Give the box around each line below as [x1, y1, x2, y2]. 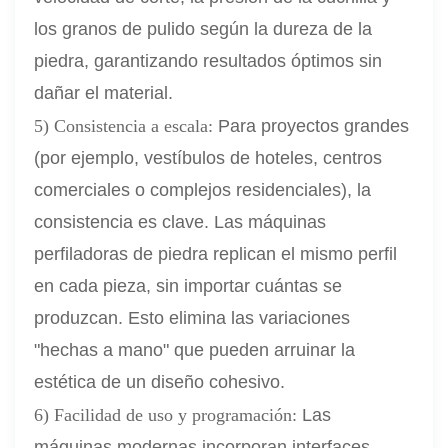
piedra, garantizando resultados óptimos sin [34, 51, 383, 72]
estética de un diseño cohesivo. [34, 372, 286, 393]
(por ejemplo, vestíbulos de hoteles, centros [34, 148, 383, 169]
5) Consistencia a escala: [34, 116, 214, 137]
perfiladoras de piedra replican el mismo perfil [34, 244, 398, 265]
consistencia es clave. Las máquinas [34, 212, 327, 233]
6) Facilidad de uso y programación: [34, 405, 298, 426]
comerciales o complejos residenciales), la [34, 180, 372, 201]
